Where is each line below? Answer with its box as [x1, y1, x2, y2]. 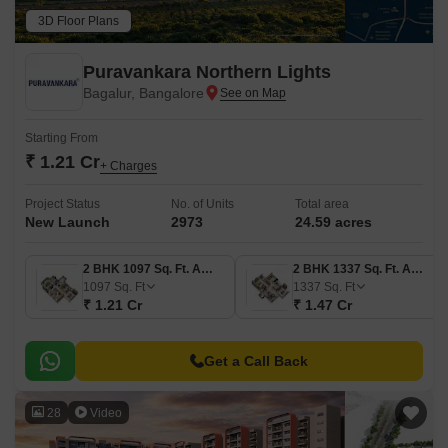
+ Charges [100, 159, 157, 173]
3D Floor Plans [38, 14, 119, 28]
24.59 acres [295, 214, 372, 230]
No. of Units [171, 197, 234, 211]
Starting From [25, 131, 98, 145]
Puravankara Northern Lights [83, 62, 331, 82]
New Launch [25, 214, 110, 230]
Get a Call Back [204, 353, 308, 369]
